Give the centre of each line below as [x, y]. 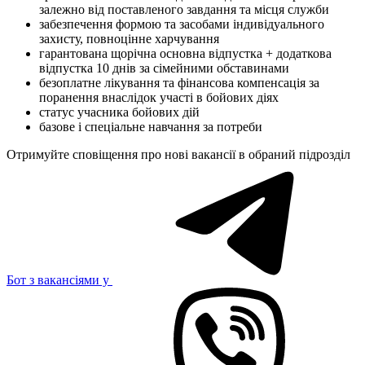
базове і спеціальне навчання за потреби [151, 127]
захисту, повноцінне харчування [129, 39]
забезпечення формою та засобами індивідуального [182, 24]
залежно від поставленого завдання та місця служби [184, 10]
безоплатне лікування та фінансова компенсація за [179, 83]
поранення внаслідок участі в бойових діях [159, 98]
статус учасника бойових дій [119, 112]
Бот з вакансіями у [59, 280]
